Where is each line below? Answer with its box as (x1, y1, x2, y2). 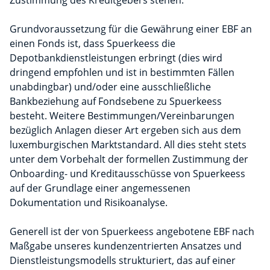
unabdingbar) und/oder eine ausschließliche (10, 80, 211, 94)
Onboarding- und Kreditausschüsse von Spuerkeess (10, 167, 245, 181)
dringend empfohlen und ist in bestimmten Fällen (10, 66, 234, 80)
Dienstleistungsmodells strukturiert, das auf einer (10, 254, 236, 268)
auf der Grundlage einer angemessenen (10, 181, 190, 195)
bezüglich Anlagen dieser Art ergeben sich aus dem (10, 124, 241, 137)
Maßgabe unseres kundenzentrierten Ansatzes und (10, 239, 242, 253)
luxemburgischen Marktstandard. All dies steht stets (10, 138, 246, 152)
